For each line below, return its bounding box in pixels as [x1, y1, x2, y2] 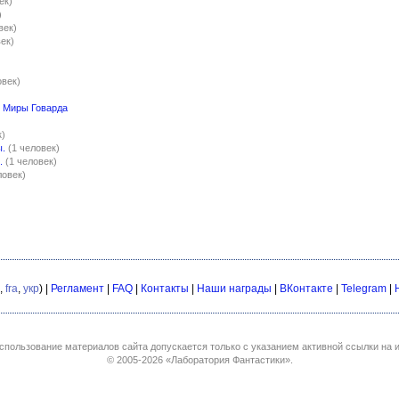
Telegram [341, 282, 387, 295]
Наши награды [197, 282, 272, 295]
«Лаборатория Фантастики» [165, 354, 290, 365]
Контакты [141, 282, 189, 295]
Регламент [51, 282, 104, 295]
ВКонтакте [280, 282, 333, 295]
